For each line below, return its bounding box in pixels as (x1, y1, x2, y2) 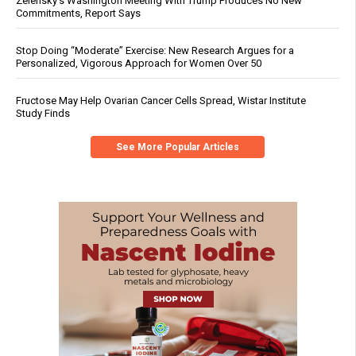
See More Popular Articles (116, 141, 239, 153)
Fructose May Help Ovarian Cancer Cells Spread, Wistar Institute (16, 94, 306, 106)
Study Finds (16, 106, 70, 119)
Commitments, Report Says (16, 6, 141, 19)
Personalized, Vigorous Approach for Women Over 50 (16, 56, 261, 69)
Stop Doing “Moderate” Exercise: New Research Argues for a (16, 44, 294, 56)
